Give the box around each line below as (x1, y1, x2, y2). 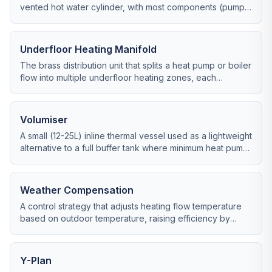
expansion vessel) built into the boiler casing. (20, 14, 201, 24)
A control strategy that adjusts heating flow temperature (20, 201, 242, 211)
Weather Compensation (20, 184, 134, 196)
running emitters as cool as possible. (20, 225, 165, 236)
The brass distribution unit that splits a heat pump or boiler (20, 60, 251, 70)
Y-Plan (20, 254, 52, 267)
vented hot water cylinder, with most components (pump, (20, 2, 247, 12)
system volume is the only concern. (20, 155, 160, 165)
